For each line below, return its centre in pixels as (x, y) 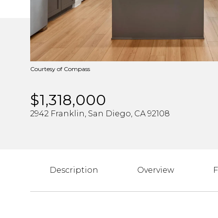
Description (74, 170)
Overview (156, 170)
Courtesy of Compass (60, 69)
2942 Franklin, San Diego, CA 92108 (100, 114)
